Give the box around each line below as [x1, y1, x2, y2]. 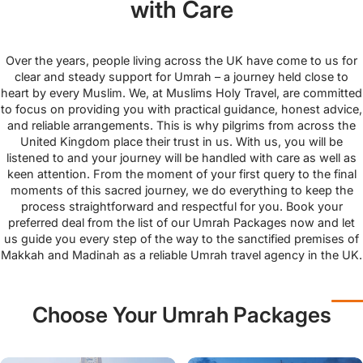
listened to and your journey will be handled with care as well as [6, 150, 357, 164]
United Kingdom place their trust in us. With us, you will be [20, 134, 343, 148]
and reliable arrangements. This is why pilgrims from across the [7, 117, 356, 132]
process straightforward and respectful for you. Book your [20, 199, 343, 213]
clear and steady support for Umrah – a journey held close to [15, 69, 348, 83]
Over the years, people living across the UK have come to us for [6, 53, 357, 67]
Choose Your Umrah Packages [32, 301, 331, 327]
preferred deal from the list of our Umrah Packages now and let [8, 215, 355, 229]
